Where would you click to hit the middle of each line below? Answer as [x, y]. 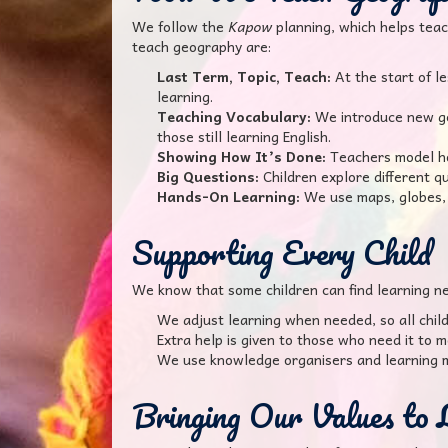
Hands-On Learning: [228, 196]
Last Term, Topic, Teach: [244, 76]
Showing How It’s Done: [241, 156]
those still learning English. [244, 136]
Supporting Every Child [282, 252]
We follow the [180, 26]
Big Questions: [208, 176]
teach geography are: [201, 46]
